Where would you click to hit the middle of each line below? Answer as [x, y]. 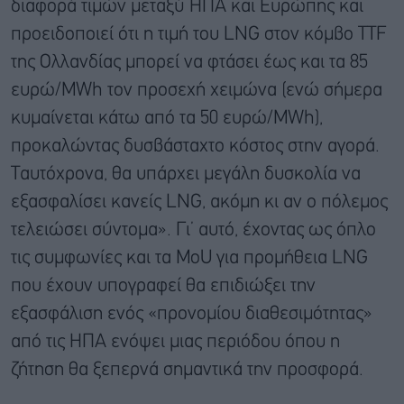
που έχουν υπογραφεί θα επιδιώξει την [163, 286]
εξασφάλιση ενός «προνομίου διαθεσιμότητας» [192, 314]
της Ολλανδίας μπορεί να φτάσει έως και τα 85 [189, 62]
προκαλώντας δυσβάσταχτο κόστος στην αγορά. [195, 146]
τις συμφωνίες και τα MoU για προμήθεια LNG [189, 258]
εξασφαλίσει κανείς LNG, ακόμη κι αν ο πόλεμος [199, 202]
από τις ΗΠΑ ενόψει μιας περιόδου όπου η [175, 342]
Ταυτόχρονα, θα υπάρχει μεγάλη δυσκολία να [186, 174]
